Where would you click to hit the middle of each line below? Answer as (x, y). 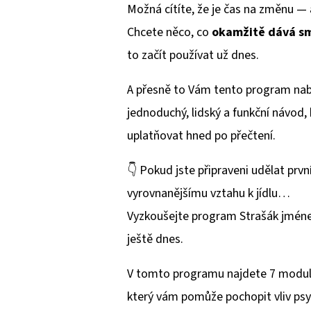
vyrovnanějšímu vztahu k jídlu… (209, 194)
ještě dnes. (155, 239)
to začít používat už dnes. (193, 56)
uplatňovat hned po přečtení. (201, 136)
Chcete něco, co (169, 33)
